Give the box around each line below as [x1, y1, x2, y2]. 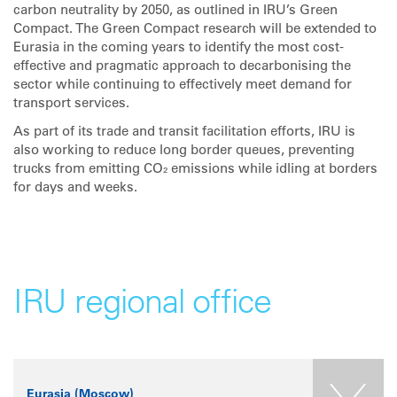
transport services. [13, 97, 129, 111]
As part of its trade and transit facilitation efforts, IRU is [13, 125, 355, 139]
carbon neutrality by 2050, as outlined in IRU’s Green [13, 4, 338, 18]
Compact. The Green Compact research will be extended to [13, 23, 377, 36]
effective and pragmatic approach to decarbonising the [13, 60, 351, 74]
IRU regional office [13, 287, 271, 322]
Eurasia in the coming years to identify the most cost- [13, 42, 344, 55]
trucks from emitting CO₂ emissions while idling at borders [13, 162, 378, 176]
